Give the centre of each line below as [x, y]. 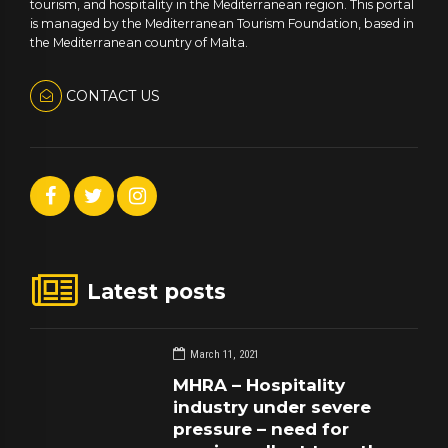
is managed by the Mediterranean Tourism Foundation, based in [222, 24]
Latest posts [157, 292]
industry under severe [272, 406]
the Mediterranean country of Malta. [139, 43]
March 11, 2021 [225, 355]
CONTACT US [112, 96]
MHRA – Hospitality [259, 384]
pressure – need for [261, 428]
